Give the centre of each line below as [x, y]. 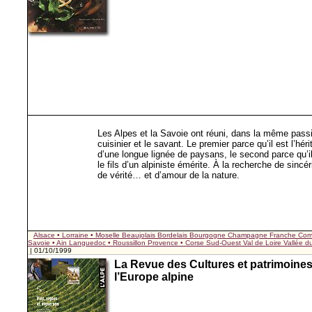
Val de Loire [263, 243]
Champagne [249, 235]
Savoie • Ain [48, 243]
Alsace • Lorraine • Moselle [78, 235]
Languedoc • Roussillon [108, 243]
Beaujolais [140, 235]
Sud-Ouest [225, 243]
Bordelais [173, 235]
